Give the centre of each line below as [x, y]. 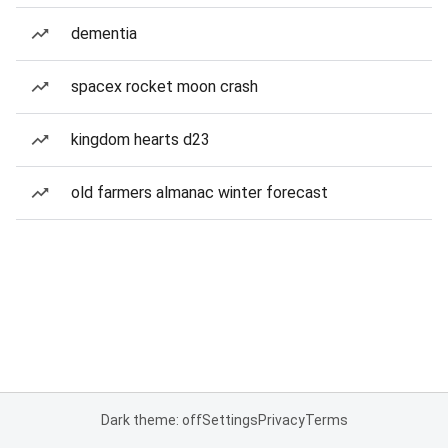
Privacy [281, 420]
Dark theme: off [151, 420]
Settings [229, 420]
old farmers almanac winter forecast [199, 192]
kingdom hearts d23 [140, 139]
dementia [104, 33]
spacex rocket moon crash [164, 86]
